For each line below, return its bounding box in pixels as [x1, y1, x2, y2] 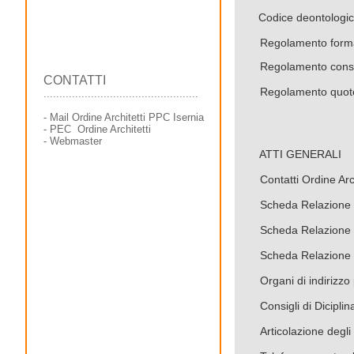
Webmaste [50, 135, 99, 147]
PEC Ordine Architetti [50, 123, 151, 135]
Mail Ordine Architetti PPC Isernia [50, 111, 204, 123]
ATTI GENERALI [259, 148, 341, 160]
